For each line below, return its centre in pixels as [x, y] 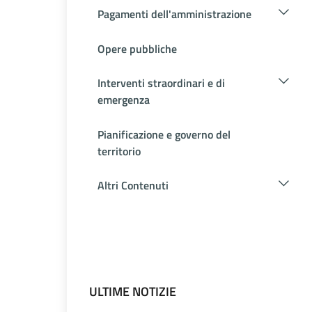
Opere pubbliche [137, 48]
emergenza [124, 100]
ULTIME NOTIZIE [133, 291]
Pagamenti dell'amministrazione [174, 14]
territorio [119, 151]
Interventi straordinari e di [161, 83]
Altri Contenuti [133, 186]
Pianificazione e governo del [164, 134]
